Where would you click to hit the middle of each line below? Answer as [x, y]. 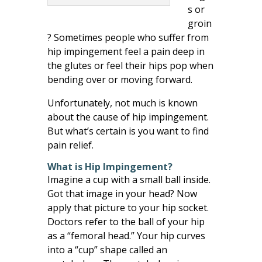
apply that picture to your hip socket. [128, 207]
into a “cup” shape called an [107, 249]
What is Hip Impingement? [110, 166]
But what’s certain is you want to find [128, 131]
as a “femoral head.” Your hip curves [126, 235]
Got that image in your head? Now [122, 193]
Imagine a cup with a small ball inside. [129, 179]
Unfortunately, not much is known [122, 103]
